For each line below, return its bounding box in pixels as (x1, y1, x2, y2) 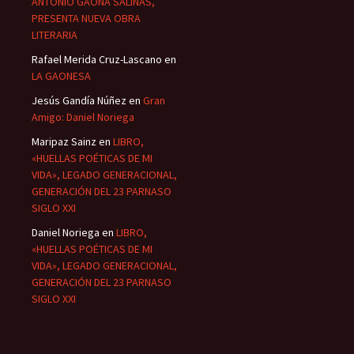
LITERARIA (32, 28, 77, 43)
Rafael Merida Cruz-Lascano (32, 52, 162, 67)
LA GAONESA (32, 69, 91, 84)
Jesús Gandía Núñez (32, 93, 126, 108)
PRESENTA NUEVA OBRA (32, 11, 141, 26)
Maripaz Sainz (32, 134, 96, 149)
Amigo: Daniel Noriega (32, 110, 134, 125)
